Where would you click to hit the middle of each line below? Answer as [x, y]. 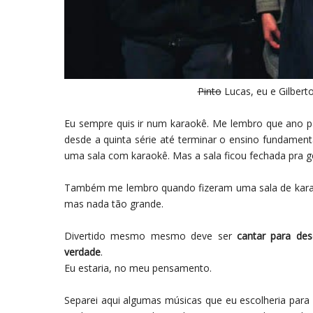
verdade [82, 252]
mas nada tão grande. [115, 204]
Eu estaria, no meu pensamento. [138, 268]
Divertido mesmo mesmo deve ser [151, 236]
